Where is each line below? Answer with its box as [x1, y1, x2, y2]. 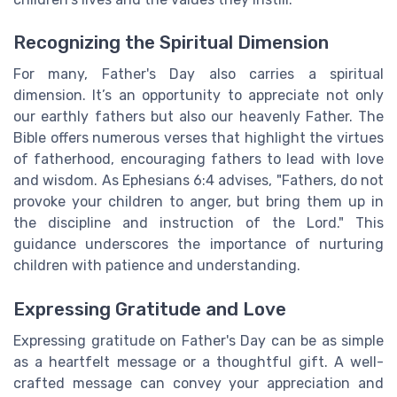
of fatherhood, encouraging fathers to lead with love [13, 151, 384, 168]
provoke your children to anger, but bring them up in [13, 193, 384, 211]
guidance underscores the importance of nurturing [13, 236, 384, 253]
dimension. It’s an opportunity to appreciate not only [13, 87, 384, 105]
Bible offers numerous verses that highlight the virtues [13, 129, 384, 147]
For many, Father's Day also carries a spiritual [13, 66, 384, 83]
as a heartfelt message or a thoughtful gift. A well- [13, 353, 384, 370]
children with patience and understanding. [13, 257, 300, 275]
